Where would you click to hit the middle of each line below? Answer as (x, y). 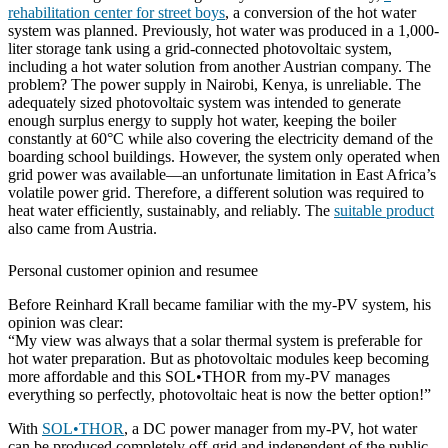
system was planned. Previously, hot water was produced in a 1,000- (223, 30)
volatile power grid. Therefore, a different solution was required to (216, 192)
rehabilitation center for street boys (116, 12)
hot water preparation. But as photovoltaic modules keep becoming (218, 358)
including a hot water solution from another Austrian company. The (219, 66)
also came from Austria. (82, 228)
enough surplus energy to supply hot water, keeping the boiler (202, 120)
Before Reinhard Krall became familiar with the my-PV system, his (219, 304)
